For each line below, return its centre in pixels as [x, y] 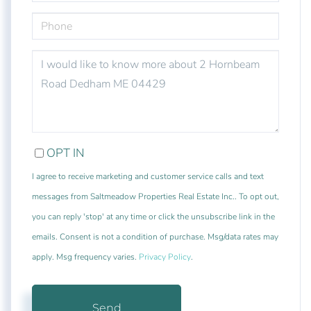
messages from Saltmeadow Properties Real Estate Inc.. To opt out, [155, 197]
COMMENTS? [59, 79]
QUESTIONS [57, 56]
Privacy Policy [165, 257]
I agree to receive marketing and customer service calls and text [148, 177]
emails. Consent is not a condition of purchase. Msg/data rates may [155, 237]
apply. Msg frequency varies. [85, 257]
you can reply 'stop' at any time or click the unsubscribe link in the [153, 217]
